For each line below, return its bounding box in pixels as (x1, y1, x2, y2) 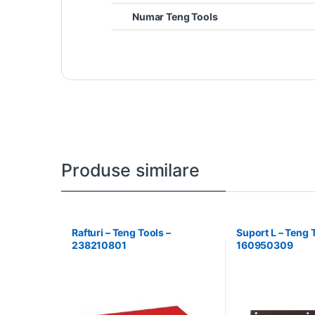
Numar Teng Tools (132, 11, 218, 23)
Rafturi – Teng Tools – (71, 226, 171, 239)
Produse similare (61, 160, 200, 181)
